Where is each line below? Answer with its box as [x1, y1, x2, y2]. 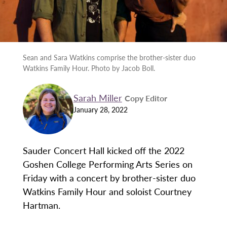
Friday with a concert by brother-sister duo [22, 171, 196, 184]
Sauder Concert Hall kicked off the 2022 [22, 144, 184, 157]
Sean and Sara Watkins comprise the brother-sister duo [22, 52, 196, 63]
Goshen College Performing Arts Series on [22, 158, 193, 171]
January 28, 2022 [73, 104, 128, 115]
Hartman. [22, 199, 60, 212]
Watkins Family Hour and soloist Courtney [22, 185, 192, 198]
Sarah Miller [73, 91, 122, 104]
